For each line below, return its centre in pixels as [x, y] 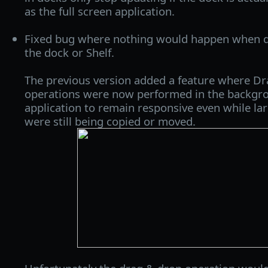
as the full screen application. [99, 11]
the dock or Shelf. [69, 52]
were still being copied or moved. [110, 121]
